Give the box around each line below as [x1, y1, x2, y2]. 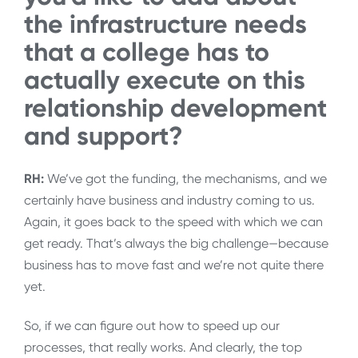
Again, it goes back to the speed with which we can [24, 213, 323, 229]
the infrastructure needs [24, 8, 307, 39]
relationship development [24, 92, 327, 123]
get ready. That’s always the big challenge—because [24, 235, 328, 251]
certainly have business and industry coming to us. [24, 192, 315, 208]
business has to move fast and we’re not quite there [24, 257, 324, 272]
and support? [24, 120, 183, 151]
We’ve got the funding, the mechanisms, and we [44, 170, 327, 186]
